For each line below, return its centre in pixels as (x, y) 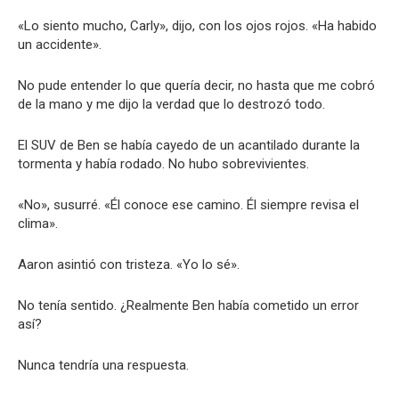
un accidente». (60, 44)
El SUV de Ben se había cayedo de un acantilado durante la (189, 145)
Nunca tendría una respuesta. (103, 365)
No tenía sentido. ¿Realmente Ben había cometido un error (188, 305)
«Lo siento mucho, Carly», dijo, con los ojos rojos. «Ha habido (197, 25)
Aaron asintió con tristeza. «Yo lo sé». (129, 264)
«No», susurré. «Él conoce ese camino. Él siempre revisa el (188, 204)
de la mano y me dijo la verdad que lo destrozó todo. (171, 104)
